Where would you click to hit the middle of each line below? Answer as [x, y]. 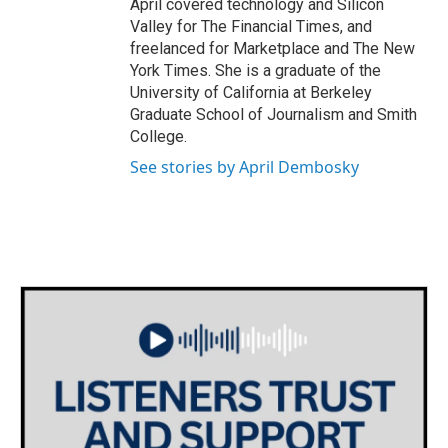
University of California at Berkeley [251, 92]
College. [158, 136]
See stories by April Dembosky [244, 166]
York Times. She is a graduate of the [255, 70]
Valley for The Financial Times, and [251, 26]
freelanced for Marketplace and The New [272, 48]
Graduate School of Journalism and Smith [273, 114]
